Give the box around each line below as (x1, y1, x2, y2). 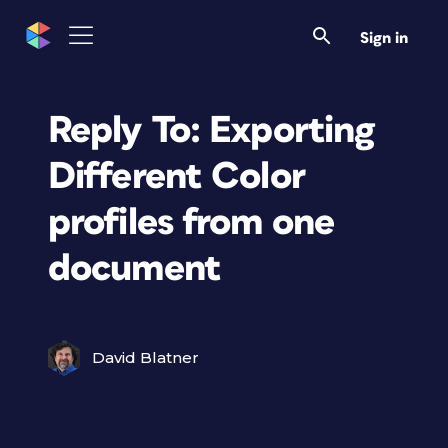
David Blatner (92, 348, 199, 367)
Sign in (360, 30, 408, 46)
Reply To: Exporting (48, 111, 375, 150)
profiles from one (48, 203, 335, 242)
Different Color (48, 157, 305, 196)
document (48, 249, 221, 288)
